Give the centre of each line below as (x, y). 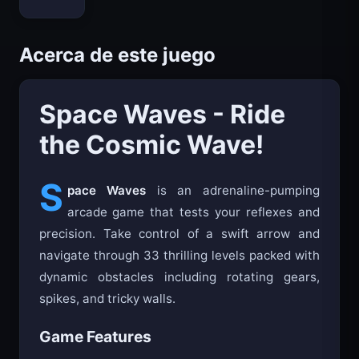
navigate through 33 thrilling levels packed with (179, 272)
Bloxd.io (57, 11)
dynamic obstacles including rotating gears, (179, 293)
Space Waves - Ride (162, 131)
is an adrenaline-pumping (233, 207)
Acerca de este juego (117, 71)
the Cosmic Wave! (151, 161)
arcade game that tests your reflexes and (193, 228)
